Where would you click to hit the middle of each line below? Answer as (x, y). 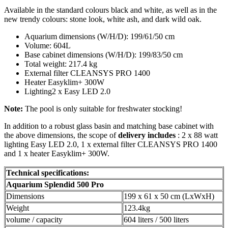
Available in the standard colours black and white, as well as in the (110, 10)
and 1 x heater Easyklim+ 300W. (57, 154)
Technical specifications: (48, 173)
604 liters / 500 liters (156, 220)
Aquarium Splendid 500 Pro (55, 185)
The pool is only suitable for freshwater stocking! (103, 109)
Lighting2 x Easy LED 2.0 (67, 92)
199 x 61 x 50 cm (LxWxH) (169, 196)
